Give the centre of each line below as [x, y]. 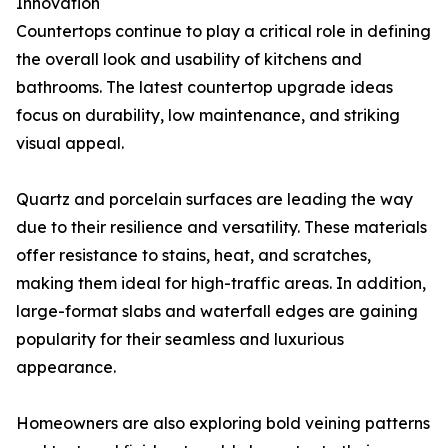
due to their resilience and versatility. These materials [221, 227]
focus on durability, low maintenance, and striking [208, 115]
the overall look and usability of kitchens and [189, 59]
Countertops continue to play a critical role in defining [223, 31]
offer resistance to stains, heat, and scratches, [193, 255]
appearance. [66, 367]
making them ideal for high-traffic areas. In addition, [221, 283]
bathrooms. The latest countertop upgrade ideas [204, 87]
